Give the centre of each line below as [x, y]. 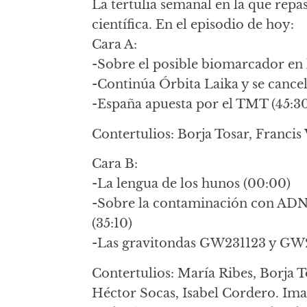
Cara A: [115, 44]
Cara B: [115, 164]
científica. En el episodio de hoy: [193, 24]
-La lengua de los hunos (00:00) [192, 184]
